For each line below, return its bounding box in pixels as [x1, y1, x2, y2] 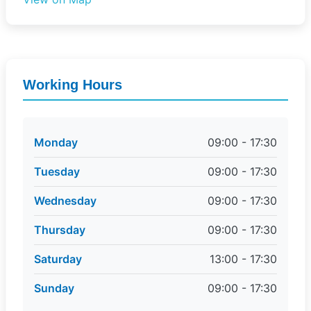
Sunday [34, 281, 74, 295]
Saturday [34, 252, 82, 266]
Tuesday [34, 165, 80, 178]
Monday [34, 135, 78, 149]
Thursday [34, 223, 85, 237]
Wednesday [34, 194, 96, 208]
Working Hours [23, 77, 122, 92]
